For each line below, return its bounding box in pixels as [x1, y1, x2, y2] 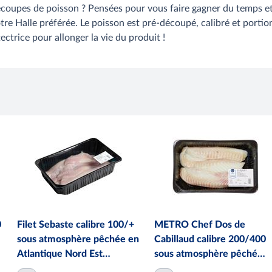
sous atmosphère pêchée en [17, 234, 139, 244]
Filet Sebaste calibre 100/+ [17, 219, 134, 229]
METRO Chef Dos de [154, 219, 245, 229]
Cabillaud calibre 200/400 [154, 234, 266, 244]
